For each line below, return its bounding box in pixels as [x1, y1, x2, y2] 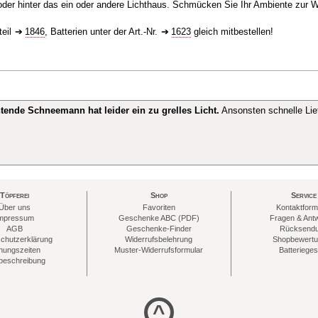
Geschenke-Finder [126, 224, 192, 233]
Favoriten [142, 203, 175, 212]
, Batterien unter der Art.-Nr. [45, 26, 160, 37]
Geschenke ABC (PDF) [118, 214, 199, 222]
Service [290, 191, 317, 199]
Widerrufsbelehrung [125, 235, 193, 243]
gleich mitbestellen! [191, 26, 273, 37]
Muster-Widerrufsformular [114, 246, 204, 254]
